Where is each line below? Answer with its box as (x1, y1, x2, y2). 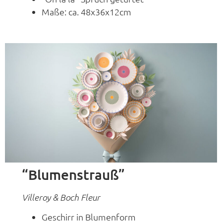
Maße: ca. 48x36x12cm (42, 6, 132, 18)
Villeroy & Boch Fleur (22, 191, 101, 203)
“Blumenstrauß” (22, 166, 125, 183)
